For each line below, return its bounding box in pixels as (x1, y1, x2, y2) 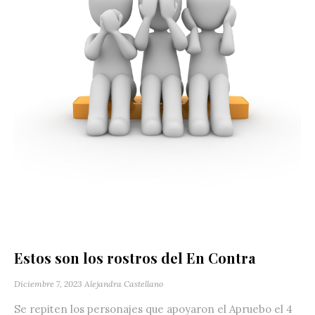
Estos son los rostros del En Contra (14, 248, 255, 268)
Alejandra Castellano (84, 278, 163, 290)
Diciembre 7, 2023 (14, 278, 82, 290)
